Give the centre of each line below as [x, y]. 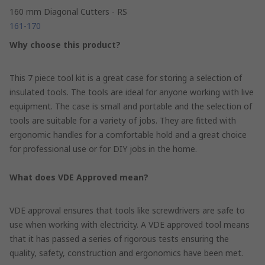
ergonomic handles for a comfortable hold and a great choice [128, 134]
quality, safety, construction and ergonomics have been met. [126, 253]
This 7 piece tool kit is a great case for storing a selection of [126, 77]
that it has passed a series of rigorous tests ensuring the [119, 238]
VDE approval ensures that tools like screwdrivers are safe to [127, 210]
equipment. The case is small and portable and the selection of [131, 106]
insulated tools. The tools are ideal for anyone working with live [132, 92]
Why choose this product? [65, 44]
